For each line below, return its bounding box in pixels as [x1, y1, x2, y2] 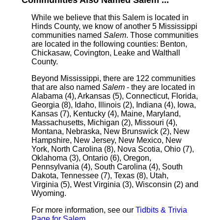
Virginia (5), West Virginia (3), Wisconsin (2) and [31, 180, 198, 189]
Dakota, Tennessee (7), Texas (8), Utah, [31, 171, 168, 180]
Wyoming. [31, 189, 66, 197]
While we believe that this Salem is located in [31, 13, 189, 22]
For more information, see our [31, 206, 136, 214]
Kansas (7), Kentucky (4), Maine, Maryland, [31, 110, 181, 118]
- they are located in [125, 83, 195, 91]
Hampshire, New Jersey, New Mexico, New [31, 136, 182, 144]
